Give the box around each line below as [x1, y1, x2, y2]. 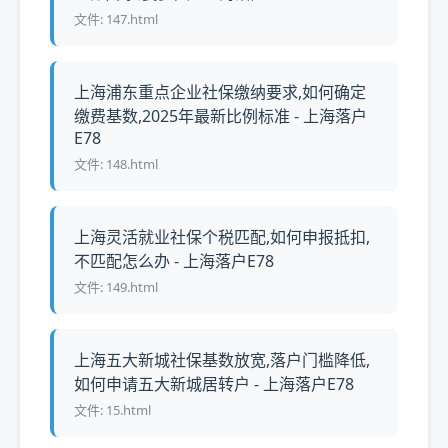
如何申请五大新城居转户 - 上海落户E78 [74, 373, 354, 395]
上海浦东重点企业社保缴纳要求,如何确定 [74, 81, 366, 103]
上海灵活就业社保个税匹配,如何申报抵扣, [74, 226, 370, 248]
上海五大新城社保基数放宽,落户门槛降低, [74, 349, 370, 371]
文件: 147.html [74, 10, 158, 28]
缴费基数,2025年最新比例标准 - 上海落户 [74, 105, 367, 127]
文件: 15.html [74, 401, 151, 419]
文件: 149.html [74, 278, 158, 296]
